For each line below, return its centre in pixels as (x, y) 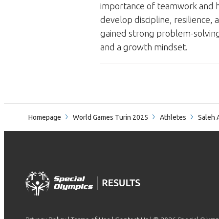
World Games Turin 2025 (110, 117)
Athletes (173, 117)
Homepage (45, 117)
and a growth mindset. (144, 47)
